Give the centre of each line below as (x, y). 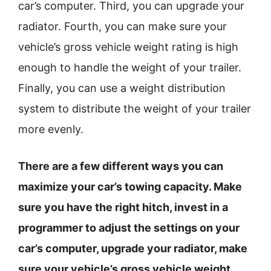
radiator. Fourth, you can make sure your (122, 26)
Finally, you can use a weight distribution (122, 88)
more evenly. (51, 129)
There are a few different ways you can (121, 166)
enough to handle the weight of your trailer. (130, 67)
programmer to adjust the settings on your (129, 228)
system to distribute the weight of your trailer (135, 109)
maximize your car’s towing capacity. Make (130, 187)
